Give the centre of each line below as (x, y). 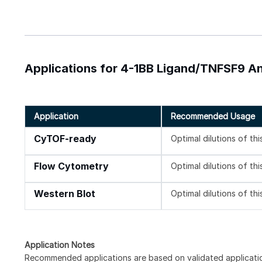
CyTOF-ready (65, 139)
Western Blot (65, 194)
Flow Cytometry (71, 166)
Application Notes (60, 244)
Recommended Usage (213, 116)
